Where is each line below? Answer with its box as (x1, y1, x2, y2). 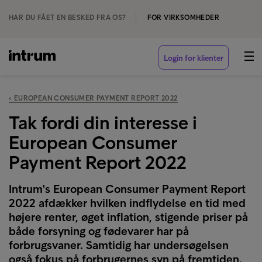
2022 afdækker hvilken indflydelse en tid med (9, 196, 246, 210)
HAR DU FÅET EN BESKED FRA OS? (9, 13, 126, 22)
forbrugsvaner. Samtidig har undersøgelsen (9, 238, 229, 252)
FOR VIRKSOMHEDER (147, 13, 220, 22)
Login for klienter (164, 53, 223, 63)
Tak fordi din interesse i (9, 112, 197, 134)
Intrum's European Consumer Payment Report (9, 182, 246, 196)
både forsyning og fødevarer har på (9, 224, 189, 238)
